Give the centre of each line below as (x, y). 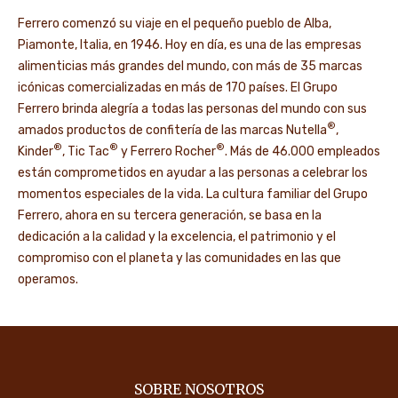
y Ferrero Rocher (167, 151)
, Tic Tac (86, 151)
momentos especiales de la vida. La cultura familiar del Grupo (193, 194)
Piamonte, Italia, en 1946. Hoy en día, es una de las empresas (190, 44)
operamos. (48, 279)
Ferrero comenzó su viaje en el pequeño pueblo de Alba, (175, 23)
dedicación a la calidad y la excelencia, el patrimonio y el (177, 236)
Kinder (36, 151)
